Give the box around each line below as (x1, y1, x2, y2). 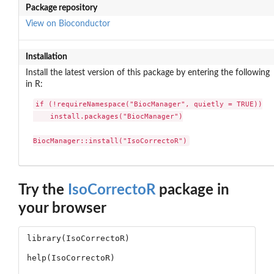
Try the (18, 183, 68, 198)
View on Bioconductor (25, 19, 110, 28)
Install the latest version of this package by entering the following (25, 68, 270, 77)
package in (155, 183, 229, 198)
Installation (25, 52, 67, 61)
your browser (18, 201, 106, 217)
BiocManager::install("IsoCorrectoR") (33, 136, 188, 146)
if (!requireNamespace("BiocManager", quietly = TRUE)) (35, 100, 263, 109)
